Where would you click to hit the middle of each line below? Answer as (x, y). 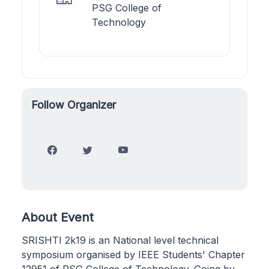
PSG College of (127, 8)
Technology (119, 23)
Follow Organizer (74, 105)
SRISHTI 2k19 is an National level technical (120, 240)
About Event (58, 217)
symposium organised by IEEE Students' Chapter (133, 255)
